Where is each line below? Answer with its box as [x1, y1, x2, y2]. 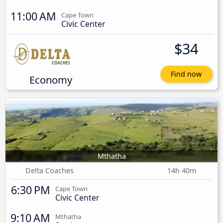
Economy [29, 73, 72, 87]
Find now [171, 69, 202, 79]
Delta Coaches [25, 166, 74, 176]
